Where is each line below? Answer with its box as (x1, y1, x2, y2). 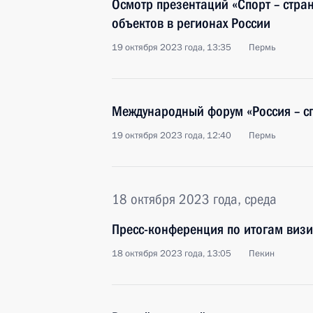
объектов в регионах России (112, 15, 270, 31)
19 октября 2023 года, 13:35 (112, 41, 231, 54)
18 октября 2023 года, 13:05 (112, 247, 231, 260)
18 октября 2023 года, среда (112, 191, 277, 208)
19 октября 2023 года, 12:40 (112, 129, 231, 142)
